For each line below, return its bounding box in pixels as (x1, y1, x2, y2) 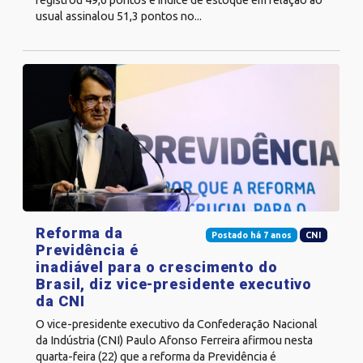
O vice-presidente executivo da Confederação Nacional (36, 317, 318, 331)
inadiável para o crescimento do (36, 258, 278, 275)
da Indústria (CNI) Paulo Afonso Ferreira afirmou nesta (36, 333, 313, 347)
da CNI (36, 292, 85, 310)
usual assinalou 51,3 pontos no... (36, 10, 202, 23)
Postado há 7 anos (211, 229, 292, 240)
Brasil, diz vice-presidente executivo (36, 275, 313, 293)
